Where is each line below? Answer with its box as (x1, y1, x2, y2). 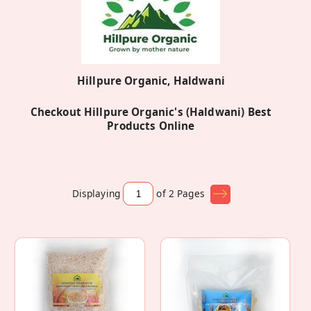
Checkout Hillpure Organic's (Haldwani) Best (30, 105, 272, 119)
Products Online (107, 119, 195, 133)
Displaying (72, 186, 121, 200)
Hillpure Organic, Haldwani (76, 74, 225, 88)
